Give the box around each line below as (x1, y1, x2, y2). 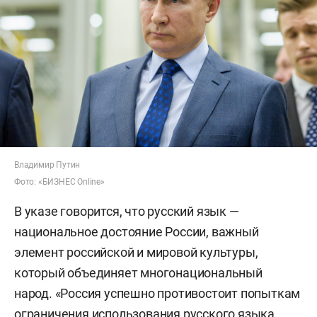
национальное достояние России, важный (14, 224, 259, 239)
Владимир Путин (14, 159, 81, 170)
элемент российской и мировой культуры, (14, 244, 258, 260)
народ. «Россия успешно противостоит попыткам (14, 285, 301, 301)
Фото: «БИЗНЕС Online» (14, 176, 105, 187)
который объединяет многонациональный (14, 265, 263, 280)
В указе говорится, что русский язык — (14, 203, 239, 219)
